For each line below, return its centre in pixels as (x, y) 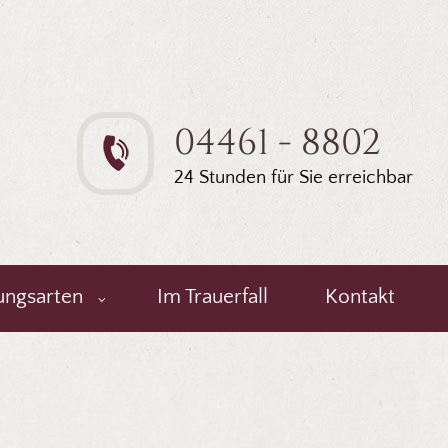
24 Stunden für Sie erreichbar (293, 178)
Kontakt (359, 297)
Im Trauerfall (212, 297)
